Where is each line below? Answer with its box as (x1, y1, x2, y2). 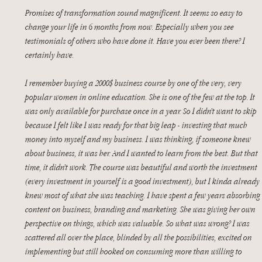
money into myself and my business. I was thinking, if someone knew (25, 133, 253, 144)
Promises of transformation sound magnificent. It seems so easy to (25, 7, 244, 18)
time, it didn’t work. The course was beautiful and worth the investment (25, 161, 259, 173)
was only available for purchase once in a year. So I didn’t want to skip (25, 105, 258, 116)
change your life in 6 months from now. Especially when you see (25, 21, 236, 32)
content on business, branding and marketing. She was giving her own (25, 204, 257, 215)
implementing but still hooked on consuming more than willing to (25, 246, 244, 257)
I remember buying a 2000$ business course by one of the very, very (25, 77, 243, 88)
